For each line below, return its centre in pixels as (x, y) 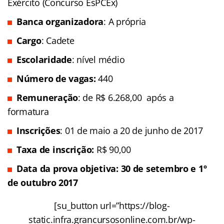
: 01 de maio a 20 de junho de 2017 (132, 130)
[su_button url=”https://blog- (112, 205)
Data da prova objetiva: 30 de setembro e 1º (112, 168)
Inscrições (38, 130)
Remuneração (47, 97)
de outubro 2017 (43, 182)
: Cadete (58, 40)
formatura (28, 111)
